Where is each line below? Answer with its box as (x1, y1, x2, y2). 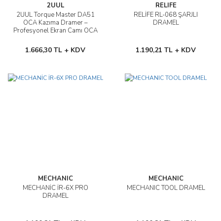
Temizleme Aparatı (29, 34, 82, 43)
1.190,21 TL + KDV (136, 45, 196, 55)
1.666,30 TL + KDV (25, 45, 85, 55)
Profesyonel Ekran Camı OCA (13, 26, 98, 35)
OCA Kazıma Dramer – (23, 18, 88, 27)
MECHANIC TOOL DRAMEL (126, 184, 205, 192)
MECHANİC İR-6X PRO (22, 184, 88, 192)
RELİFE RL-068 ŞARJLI (134, 10, 198, 19)
